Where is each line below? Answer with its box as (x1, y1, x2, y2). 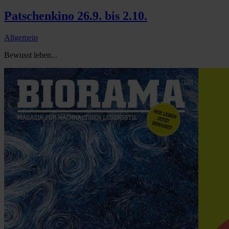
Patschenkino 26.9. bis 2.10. (4, 9, 147, 23)
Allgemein (4, 33, 38, 42)
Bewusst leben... (4, 51, 57, 60)
